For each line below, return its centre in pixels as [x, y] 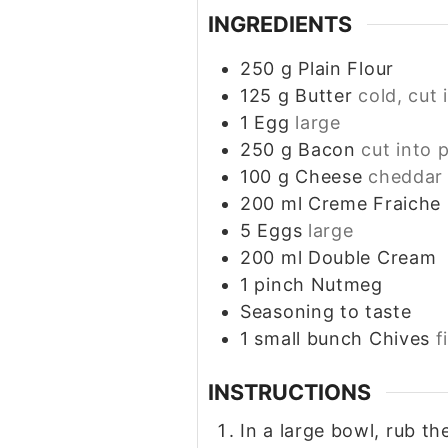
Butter [324, 96]
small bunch [309, 339]
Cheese [329, 177]
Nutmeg [346, 285]
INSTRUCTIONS [289, 392]
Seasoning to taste [326, 312]
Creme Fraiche [374, 204]
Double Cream [372, 258]
